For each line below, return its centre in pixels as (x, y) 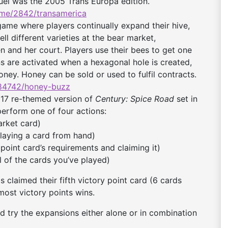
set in (186, 99)
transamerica (62, 13)
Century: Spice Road (135, 99)
